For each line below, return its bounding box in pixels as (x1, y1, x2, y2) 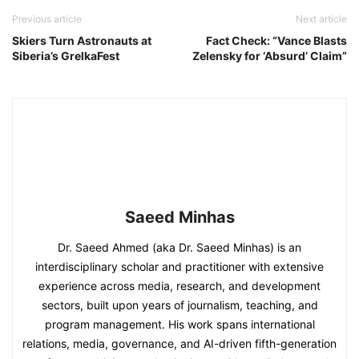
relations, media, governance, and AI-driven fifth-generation (22, 337, 337, 351)
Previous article (12, 13, 82, 26)
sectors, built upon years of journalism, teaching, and (41, 298, 318, 313)
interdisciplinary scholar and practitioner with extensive (35, 260, 324, 274)
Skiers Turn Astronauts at (12, 34, 151, 48)
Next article (296, 13, 347, 26)
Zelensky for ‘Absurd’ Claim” (192, 49, 347, 63)
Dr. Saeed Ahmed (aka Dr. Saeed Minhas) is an (58, 240, 301, 255)
